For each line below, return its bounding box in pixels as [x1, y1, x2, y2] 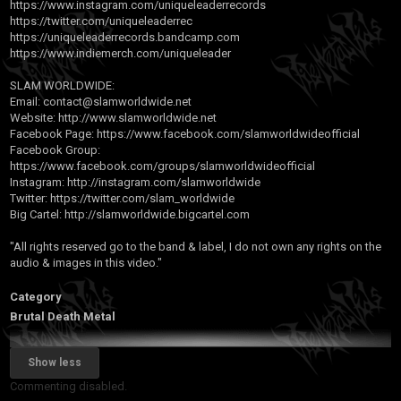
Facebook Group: [10, 143, 100, 157]
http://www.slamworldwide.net [55, 111, 217, 124]
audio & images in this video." [10, 256, 162, 269]
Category [10, 290, 62, 303]
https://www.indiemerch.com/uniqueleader [10, 47, 231, 60]
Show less [28, 356, 81, 369]
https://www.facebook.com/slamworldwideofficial [94, 127, 360, 141]
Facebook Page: [10, 127, 94, 141]
